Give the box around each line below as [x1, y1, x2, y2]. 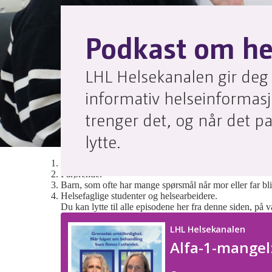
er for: [180, 147, 205, 157]
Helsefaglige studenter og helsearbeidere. [61, 191, 217, 201]
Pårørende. [61, 169, 102, 179]
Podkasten [61, 147, 100, 157]
